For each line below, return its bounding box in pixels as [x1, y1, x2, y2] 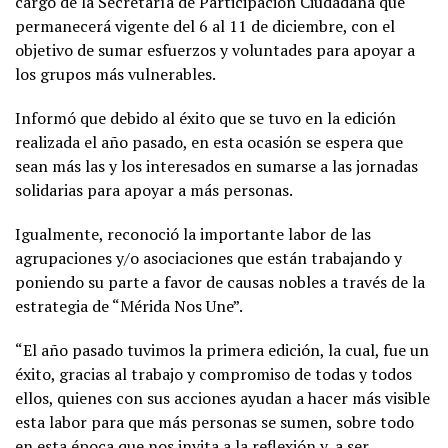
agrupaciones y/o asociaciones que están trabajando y [15, 246, 402, 269]
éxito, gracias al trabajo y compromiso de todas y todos [15, 362, 412, 385]
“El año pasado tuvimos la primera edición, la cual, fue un [15, 338, 429, 361]
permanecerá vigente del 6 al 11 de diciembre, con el [15, 14, 395, 37]
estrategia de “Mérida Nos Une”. [15, 294, 243, 317]
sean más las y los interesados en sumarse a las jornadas [15, 154, 418, 177]
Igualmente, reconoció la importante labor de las [15, 222, 371, 245]
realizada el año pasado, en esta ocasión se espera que [15, 130, 403, 153]
